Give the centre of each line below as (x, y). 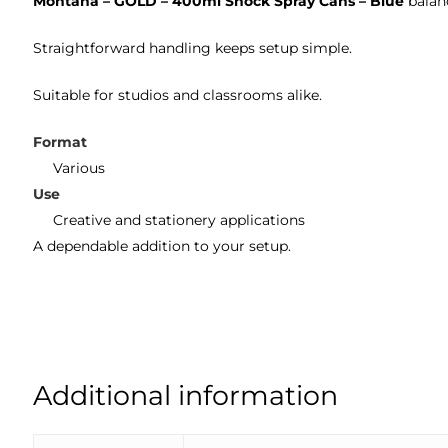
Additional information (186, 395)
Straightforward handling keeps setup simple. (193, 47)
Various (79, 167)
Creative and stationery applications (179, 219)
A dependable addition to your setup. (162, 245)
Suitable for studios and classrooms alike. (178, 94)
